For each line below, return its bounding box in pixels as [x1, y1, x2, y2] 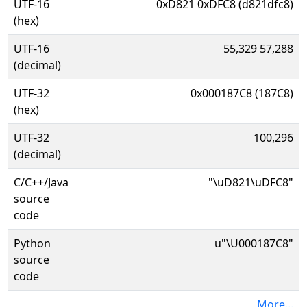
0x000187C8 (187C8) [191, 86, 293, 101]
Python [14, 236, 51, 251]
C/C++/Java [14, 175, 69, 190]
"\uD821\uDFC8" [208, 175, 293, 190]
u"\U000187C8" [214, 236, 293, 251]
